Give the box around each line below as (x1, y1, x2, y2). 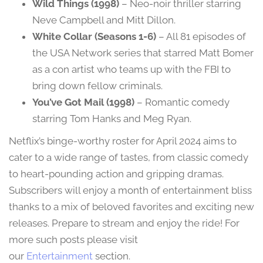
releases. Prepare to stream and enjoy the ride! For (9, 217, 240, 230)
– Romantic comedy (134, 96, 230, 109)
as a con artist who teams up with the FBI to (32, 63, 231, 76)
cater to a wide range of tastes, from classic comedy (9, 151, 248, 164)
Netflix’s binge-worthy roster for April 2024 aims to (9, 135, 237, 147)
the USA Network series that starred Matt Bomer (32, 47, 254, 59)
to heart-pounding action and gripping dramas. (9, 168, 224, 180)
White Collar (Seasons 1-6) (32, 31, 156, 43)
